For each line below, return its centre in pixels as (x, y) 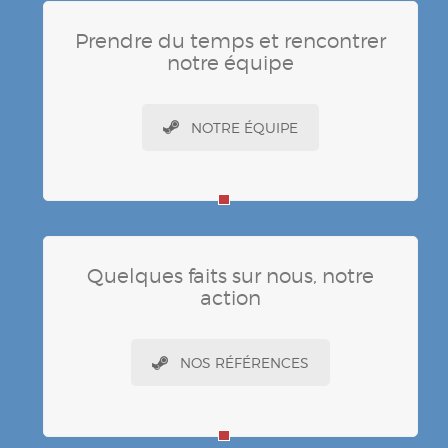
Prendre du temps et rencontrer (230, 40)
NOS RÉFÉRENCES (244, 363)
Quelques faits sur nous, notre (230, 276)
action (230, 298)
